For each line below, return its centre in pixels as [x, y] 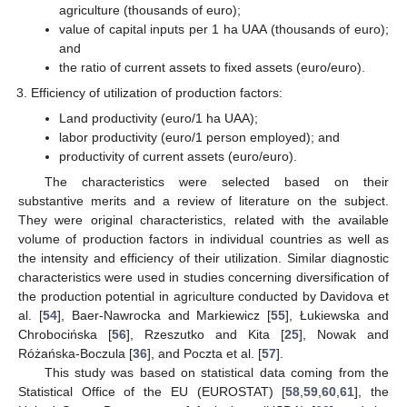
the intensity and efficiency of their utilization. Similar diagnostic [203, 258]
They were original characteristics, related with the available [203, 220]
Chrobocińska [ [65, 335]
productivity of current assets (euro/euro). [178, 157]
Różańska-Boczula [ [75, 354]
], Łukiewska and [338, 316]
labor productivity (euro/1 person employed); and [199, 138]
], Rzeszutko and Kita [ [205, 335]
